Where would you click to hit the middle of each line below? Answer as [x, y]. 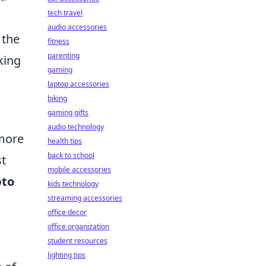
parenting [64, 56]
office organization [78, 227]
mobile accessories [79, 170]
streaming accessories [85, 198]
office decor [67, 212]
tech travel [65, 13]
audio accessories [77, 27]
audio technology [76, 127]
